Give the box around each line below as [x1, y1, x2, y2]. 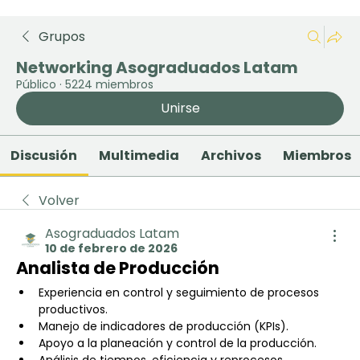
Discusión [10, 146, 78, 165]
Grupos [39, 27, 85, 46]
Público [16, 76, 56, 92]
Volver [39, 191, 80, 210]
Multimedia [99, 146, 180, 165]
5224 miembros [65, 76, 153, 92]
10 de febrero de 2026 [45, 240, 178, 256]
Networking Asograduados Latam [16, 56, 298, 79]
